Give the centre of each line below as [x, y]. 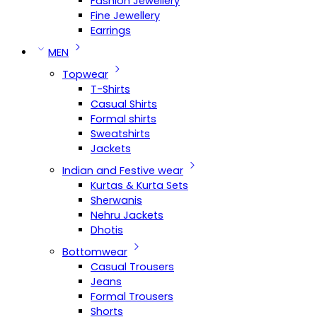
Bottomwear [95, 252]
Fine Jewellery [125, 16]
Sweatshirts [120, 134]
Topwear [85, 74]
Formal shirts [123, 119]
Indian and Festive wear [123, 171]
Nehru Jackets [127, 215]
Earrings [111, 30]
